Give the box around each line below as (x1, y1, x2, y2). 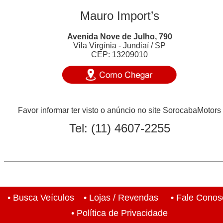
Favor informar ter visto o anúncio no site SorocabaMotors (18, 106, 221, 114)
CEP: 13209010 (91, 50, 148, 59)
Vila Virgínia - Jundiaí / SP (73, 41, 166, 50)
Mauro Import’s (80, 9, 159, 22)
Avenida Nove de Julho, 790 (67, 32, 172, 41)
